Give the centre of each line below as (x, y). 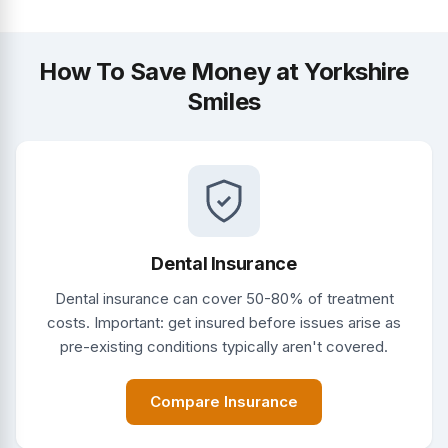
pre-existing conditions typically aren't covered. (224, 346)
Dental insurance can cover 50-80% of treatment (224, 298)
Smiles (224, 101)
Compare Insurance (224, 401)
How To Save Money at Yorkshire (224, 71)
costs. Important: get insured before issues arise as (224, 322)
